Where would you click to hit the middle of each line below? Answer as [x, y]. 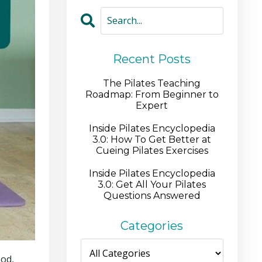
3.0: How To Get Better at [152, 139]
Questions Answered [152, 195]
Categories [152, 225]
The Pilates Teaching [152, 83]
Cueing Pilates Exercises [152, 150]
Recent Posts [152, 59]
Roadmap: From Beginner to [152, 94]
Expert [152, 105]
